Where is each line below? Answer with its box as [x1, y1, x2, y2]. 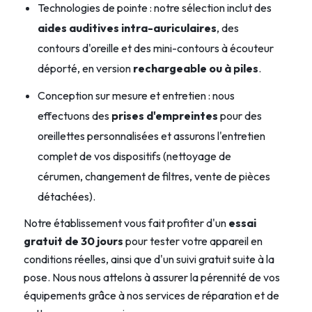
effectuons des [37, 108, 111, 123]
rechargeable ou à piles [132, 61, 258, 75]
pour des [217, 108, 262, 123]
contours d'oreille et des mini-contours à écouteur [37, 40, 274, 55]
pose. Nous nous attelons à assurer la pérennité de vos [23, 270, 280, 284]
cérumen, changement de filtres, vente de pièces [37, 169, 270, 183]
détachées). [37, 189, 95, 203]
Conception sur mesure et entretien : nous [37, 88, 235, 102]
